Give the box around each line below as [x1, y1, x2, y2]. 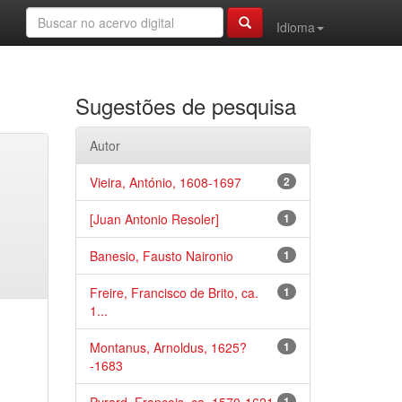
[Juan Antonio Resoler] [89, 210, 219, 228]
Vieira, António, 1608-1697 [89, 173, 241, 191]
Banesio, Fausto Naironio [89, 247, 233, 265]
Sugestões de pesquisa [74, 90, 296, 121]
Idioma [276, 18, 315, 36]
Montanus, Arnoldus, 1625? [89, 338, 247, 356]
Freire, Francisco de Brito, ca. [89, 284, 258, 301]
